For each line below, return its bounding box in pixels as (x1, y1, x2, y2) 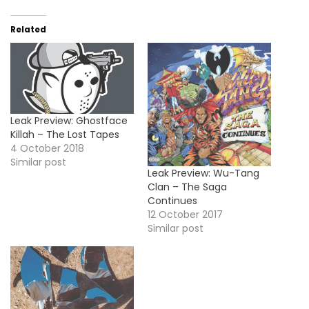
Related (10, 23, 46, 36)
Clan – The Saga (148, 180, 227, 195)
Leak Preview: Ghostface (10, 113, 128, 128)
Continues (148, 194, 197, 208)
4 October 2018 (10, 141, 84, 155)
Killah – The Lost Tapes (10, 127, 119, 141)
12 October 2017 (148, 208, 223, 222)
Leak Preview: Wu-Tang (148, 166, 259, 181)
